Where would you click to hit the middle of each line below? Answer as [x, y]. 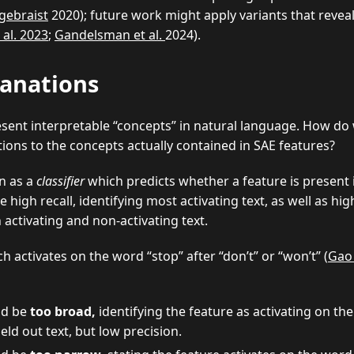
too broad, [63, 311]
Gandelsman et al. [110, 34]
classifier [60, 181]
